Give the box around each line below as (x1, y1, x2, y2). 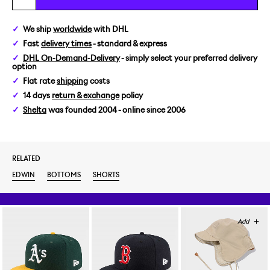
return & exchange (52, 91, 119, 100)
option (12, 62, 37, 71)
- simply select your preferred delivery (120, 54, 257, 63)
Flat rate (23, 77, 57, 86)
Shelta (23, 105, 46, 115)
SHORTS (93, 171, 119, 179)
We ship (23, 25, 53, 34)
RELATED (12, 154, 40, 163)
